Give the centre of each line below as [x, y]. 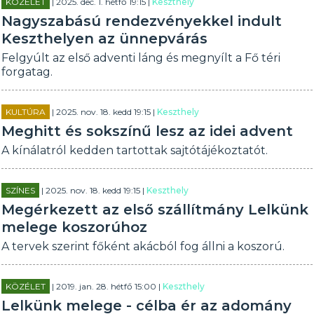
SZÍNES [21, 190]
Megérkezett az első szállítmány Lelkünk [155, 210]
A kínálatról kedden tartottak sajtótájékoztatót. [135, 150]
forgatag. [27, 72]
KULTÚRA [26, 112]
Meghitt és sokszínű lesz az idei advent [148, 131]
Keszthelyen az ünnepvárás [105, 39]
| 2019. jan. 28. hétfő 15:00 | [107, 286]
